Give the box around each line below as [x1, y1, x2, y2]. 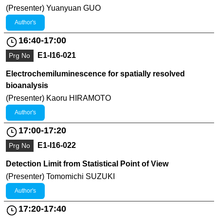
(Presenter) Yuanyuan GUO [6, 3, 101, 12]
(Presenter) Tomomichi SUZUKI [6, 172, 115, 181]
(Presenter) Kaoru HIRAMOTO [6, 93, 111, 102]
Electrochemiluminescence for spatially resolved [6, 69, 185, 78]
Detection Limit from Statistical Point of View [6, 159, 168, 168]
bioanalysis [6, 81, 48, 90]
